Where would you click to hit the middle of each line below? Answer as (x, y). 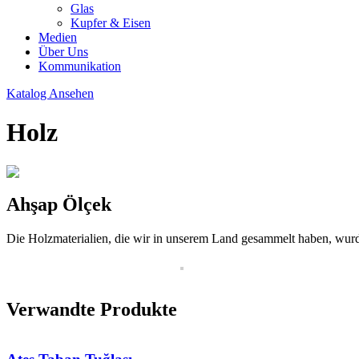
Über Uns (63, 52)
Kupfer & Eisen (111, 23)
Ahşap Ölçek (59, 204)
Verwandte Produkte (92, 309)
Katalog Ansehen (50, 93)
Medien (58, 37)
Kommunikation (80, 66)
